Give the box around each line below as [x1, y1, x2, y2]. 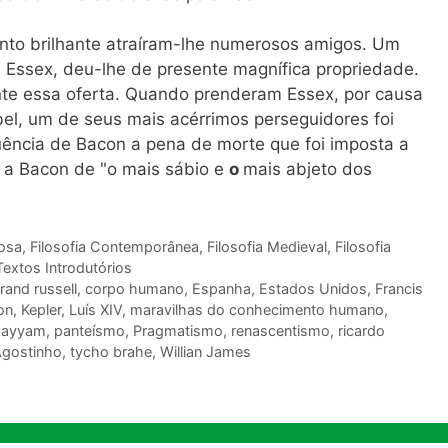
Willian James [160, 343, 251, 361]
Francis [374, 280, 423, 298]
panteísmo [54, 322, 125, 340]
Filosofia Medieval [206, 238, 327, 256]
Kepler [21, 301, 61, 319]
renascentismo [231, 322, 330, 340]
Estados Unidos [258, 280, 367, 298]
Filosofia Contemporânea [29, 238, 199, 256]
